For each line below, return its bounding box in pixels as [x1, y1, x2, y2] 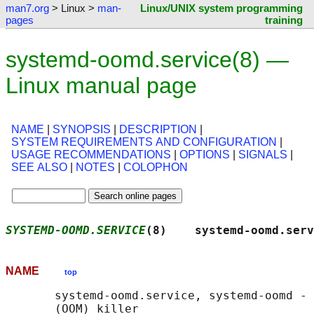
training [265, 14, 303, 26]
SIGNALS [238, 149, 287, 161]
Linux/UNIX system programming [140, 2, 303, 14]
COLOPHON [123, 161, 188, 174]
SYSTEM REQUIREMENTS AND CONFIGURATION [11, 136, 277, 149]
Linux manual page [6, 73, 197, 98]
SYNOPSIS [53, 123, 111, 136]
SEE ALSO [11, 161, 67, 174]
